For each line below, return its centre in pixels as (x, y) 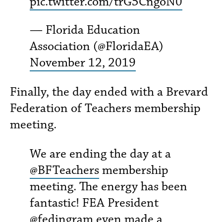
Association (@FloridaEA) (97, 46)
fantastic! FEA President (94, 203)
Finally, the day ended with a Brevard (109, 92)
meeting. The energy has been (109, 187)
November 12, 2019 (83, 63)
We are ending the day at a (100, 154)
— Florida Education (85, 30)
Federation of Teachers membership (105, 108)
